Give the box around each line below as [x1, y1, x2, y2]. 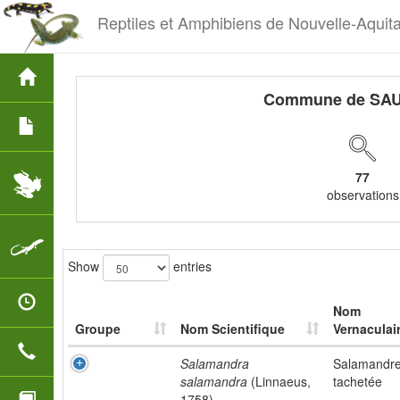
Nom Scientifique [180, 320, 285, 337]
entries [170, 256, 212, 275]
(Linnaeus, [247, 372, 311, 390]
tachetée [333, 372, 382, 390]
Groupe [75, 320, 121, 337]
